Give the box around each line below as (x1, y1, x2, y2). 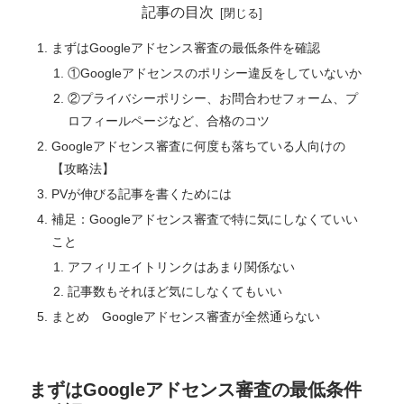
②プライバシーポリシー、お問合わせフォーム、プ (67, 91, 358, 106)
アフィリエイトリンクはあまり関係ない (67, 259, 295, 274)
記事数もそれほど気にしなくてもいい (67, 284, 282, 299)
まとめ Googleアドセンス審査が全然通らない (51, 309, 321, 325)
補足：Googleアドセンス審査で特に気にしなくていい (51, 211, 359, 226)
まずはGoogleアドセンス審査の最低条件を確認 (51, 41, 321, 56)
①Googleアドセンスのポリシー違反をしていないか (67, 66, 362, 81)
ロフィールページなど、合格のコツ (67, 114, 270, 129)
